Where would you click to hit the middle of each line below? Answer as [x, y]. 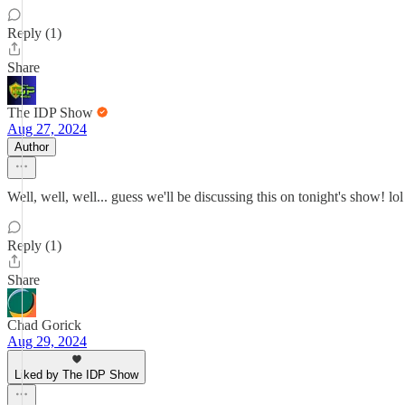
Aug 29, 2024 [47, 341]
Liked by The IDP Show [76, 375]
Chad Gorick [44, 325]
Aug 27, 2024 [47, 129]
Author [32, 147]
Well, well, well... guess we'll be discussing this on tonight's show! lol [205, 197]
